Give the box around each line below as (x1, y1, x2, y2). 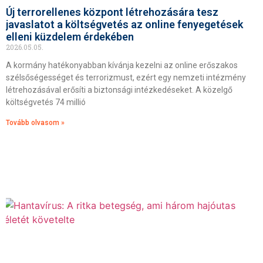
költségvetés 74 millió (6, 97, 86, 107)
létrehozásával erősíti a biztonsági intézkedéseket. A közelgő (6, 85, 232, 95)
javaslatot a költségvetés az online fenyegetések (6, 18, 243, 31)
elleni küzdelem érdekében (6, 31, 134, 43)
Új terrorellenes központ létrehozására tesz (6, 6, 218, 18)
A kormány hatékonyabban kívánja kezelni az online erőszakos (6, 60, 238, 70)
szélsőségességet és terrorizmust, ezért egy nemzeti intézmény (6, 73, 246, 82)
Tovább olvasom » (6, 119, 65, 127)
